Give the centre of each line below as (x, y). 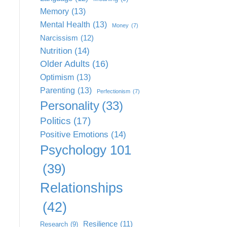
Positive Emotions (74, 135)
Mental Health (65, 24)
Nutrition (56, 51)
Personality (69, 106)
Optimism (57, 77)
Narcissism (59, 38)
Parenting (57, 90)
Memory (54, 11)
